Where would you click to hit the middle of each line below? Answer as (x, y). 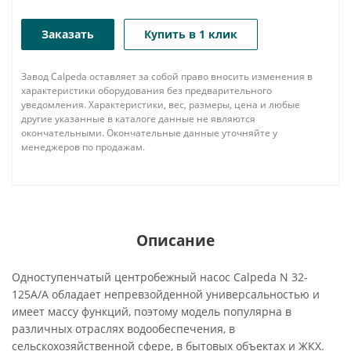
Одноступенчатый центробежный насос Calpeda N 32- (160, 277)
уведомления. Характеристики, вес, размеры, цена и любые (161, 105)
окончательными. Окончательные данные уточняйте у (149, 133)
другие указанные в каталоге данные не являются (138, 119)
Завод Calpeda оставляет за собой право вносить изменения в (167, 76)
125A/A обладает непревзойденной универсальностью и (166, 294)
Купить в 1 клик (191, 34)
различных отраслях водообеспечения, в (123, 329)
